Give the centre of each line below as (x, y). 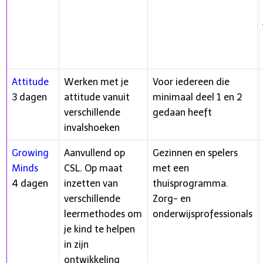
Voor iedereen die (191, 82)
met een (171, 168)
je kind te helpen (100, 229)
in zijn (76, 245)
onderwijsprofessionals (203, 214)
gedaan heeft (182, 112)
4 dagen (30, 183)
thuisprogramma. (190, 183)
